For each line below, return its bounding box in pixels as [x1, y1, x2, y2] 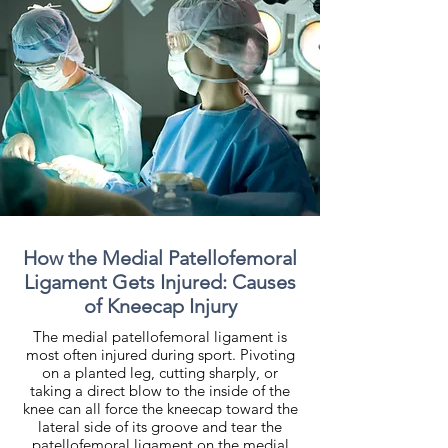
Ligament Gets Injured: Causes [24, 270, 296, 294]
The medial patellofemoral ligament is [33, 327, 287, 346]
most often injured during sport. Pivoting [25, 345, 295, 364]
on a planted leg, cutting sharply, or [42, 363, 278, 382]
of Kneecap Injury [83, 294, 237, 318]
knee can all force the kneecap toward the [22, 399, 298, 418]
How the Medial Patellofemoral [23, 246, 297, 270]
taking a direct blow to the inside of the [30, 381, 290, 400]
